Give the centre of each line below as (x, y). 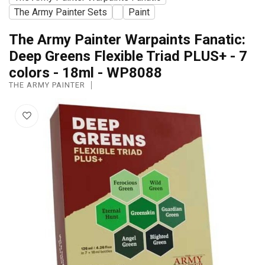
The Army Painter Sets (61, 12)
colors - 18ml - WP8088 (85, 72)
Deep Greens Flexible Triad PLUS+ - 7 (128, 56)
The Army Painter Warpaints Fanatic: (127, 39)
